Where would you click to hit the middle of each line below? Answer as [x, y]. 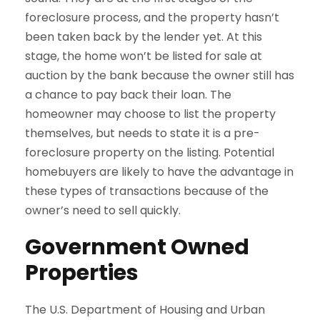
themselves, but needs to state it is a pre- [142, 133]
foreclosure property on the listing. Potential [150, 152]
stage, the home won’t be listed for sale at [144, 56]
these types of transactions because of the [147, 191]
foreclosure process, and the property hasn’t [152, 17]
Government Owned [137, 247]
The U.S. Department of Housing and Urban [145, 309]
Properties [82, 272]
